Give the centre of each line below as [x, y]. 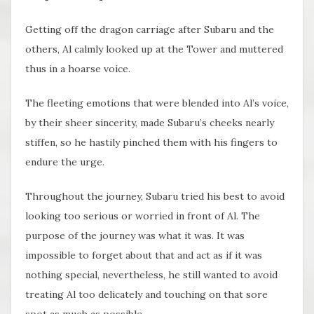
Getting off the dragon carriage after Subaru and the [150, 30]
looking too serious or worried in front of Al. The [143, 216]
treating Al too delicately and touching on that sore [146, 295]
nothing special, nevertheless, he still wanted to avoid [151, 275]
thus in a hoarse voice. [78, 69]
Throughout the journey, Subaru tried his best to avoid [155, 197]
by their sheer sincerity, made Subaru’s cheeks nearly [150, 123]
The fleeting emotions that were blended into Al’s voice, [157, 103]
